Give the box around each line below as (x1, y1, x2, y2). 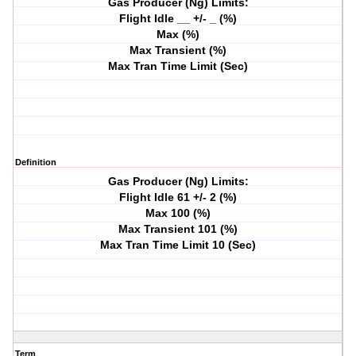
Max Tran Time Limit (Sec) (108, 60, 249, 73)
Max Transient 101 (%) (118, 222, 238, 236)
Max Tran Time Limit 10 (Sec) (100, 238, 257, 252)
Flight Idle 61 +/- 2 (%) (119, 191, 238, 204)
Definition (15, 157, 56, 168)
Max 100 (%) (145, 207, 211, 220)
